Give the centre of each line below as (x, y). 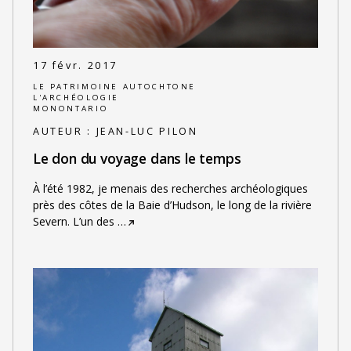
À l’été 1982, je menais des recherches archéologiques (170, 189)
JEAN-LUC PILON (147, 132)
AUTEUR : (64, 132)
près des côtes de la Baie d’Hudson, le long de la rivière (172, 205)
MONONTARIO (71, 108)
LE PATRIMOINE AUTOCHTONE (114, 86)
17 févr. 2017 (75, 66)
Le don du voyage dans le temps (137, 158)
